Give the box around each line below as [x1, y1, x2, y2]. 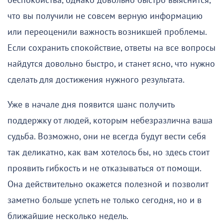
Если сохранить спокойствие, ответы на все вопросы [7, 43, 216, 54]
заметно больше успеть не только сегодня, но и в [7, 195, 202, 206]
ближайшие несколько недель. [7, 211, 128, 222]
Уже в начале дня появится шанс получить [7, 100, 174, 111]
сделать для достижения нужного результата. [7, 75, 185, 86]
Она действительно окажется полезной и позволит [7, 179, 208, 190]
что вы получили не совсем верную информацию [7, 11, 203, 22]
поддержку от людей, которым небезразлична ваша [7, 115, 213, 126]
